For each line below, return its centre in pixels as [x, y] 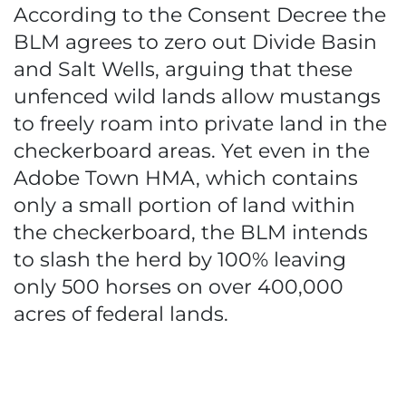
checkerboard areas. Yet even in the [192, 151]
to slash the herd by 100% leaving [180, 260]
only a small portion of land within [184, 205]
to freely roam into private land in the [200, 124]
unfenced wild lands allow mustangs [197, 97]
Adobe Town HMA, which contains [186, 178]
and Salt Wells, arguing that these [183, 69]
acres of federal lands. [121, 314]
